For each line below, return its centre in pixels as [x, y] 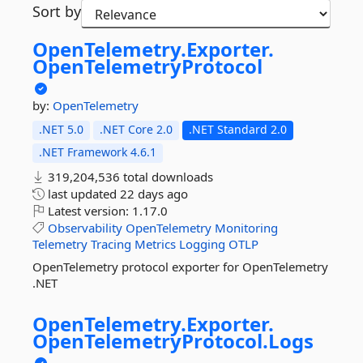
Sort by [57, 11]
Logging [202, 244]
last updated [82, 194]
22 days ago [154, 194]
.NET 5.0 [61, 129]
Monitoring [246, 228]
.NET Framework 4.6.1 [98, 152]
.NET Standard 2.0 [238, 129]
